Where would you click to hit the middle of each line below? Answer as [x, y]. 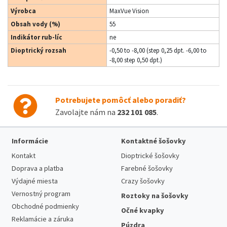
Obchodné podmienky [45, 206]
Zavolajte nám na [86, 112]
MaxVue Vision [129, 11]
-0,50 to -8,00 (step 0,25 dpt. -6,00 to [158, 50]
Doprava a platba [37, 168]
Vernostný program [41, 194]
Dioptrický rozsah [39, 50]
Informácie [30, 141]
